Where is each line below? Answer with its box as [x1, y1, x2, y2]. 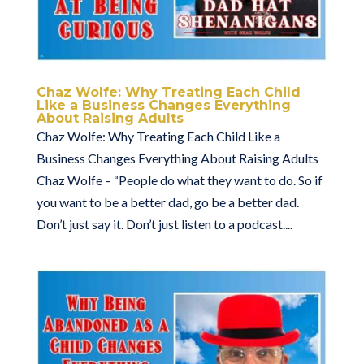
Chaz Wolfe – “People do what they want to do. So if [36, 171, 323, 188]
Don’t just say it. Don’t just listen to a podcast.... [36, 215, 292, 232]
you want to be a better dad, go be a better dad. [36, 193, 299, 210]
